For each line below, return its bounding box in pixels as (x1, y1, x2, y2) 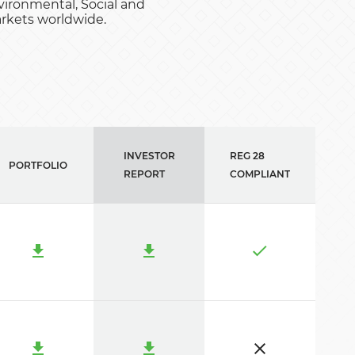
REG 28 (230, 150, 265, 162)
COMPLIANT (230, 168, 290, 180)
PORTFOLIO (9, 158, 67, 171)
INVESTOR (123, 150, 175, 162)
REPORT (123, 168, 165, 180)
